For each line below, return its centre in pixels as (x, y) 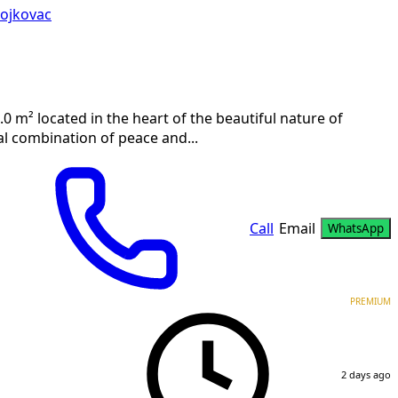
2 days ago (366, 374)
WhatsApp (356, 229)
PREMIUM (370, 302)
